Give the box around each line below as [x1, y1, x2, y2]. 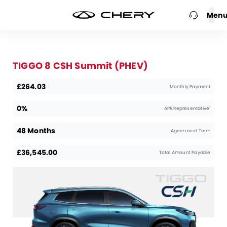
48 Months [16, 125, 56, 136]
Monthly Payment [169, 83, 211, 90]
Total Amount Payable [159, 149, 211, 156]
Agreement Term [170, 127, 211, 134]
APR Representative [164, 105, 210, 111]
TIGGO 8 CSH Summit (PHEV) [13, 59, 148, 72]
